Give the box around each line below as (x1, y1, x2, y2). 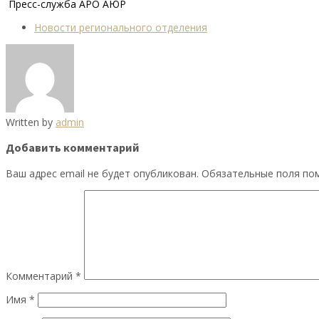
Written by (6, 115, 56, 129)
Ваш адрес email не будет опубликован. (6, 166, 199, 180)
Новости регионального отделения (34, 20, 207, 34)
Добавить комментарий (6, 140, 140, 155)
